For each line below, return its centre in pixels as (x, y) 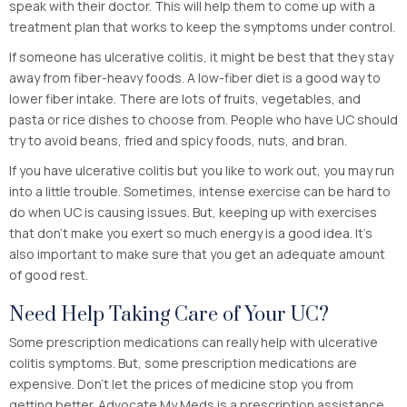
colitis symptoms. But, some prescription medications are (183, 362)
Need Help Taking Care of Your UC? (169, 314)
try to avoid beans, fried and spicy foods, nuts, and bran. (178, 140)
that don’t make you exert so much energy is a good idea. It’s (191, 233)
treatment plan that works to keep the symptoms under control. (202, 26)
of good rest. (49, 274)
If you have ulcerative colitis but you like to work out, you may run (202, 170)
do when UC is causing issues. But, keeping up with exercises (193, 212)
